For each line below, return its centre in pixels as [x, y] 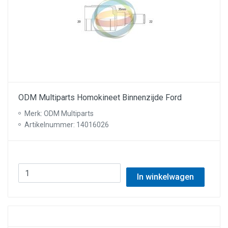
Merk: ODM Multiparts [59, 113]
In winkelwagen [165, 177]
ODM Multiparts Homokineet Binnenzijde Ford [100, 97]
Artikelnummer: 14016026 [67, 125]
